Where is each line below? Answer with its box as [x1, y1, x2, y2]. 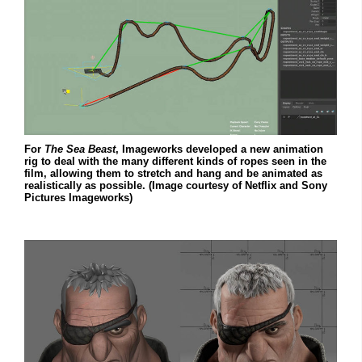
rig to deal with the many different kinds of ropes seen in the [24, 155, 326, 168]
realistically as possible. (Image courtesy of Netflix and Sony [24, 179, 327, 192]
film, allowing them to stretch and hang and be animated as [24, 167, 322, 180]
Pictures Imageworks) [24, 192, 133, 204]
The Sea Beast [44, 143, 116, 156]
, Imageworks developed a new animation [116, 143, 323, 156]
